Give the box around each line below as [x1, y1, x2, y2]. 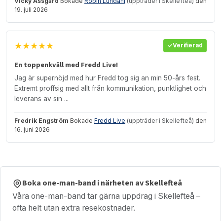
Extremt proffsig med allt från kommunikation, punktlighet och [14, 84, 206, 92]
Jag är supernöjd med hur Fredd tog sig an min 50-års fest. [14, 74, 200, 82]
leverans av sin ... [14, 94, 69, 103]
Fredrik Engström [14, 116, 69, 124]
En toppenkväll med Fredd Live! [14, 59, 118, 70]
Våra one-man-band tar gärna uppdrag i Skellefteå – [12, 191, 200, 201]
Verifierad [173, 42, 203, 49]
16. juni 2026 [14, 125, 50, 133]
